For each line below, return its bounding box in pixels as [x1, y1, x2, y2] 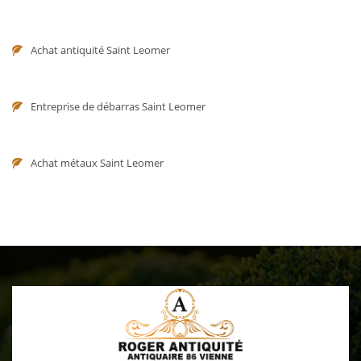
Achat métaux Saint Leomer [31, 156, 164, 170]
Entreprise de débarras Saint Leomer [31, 99, 205, 114]
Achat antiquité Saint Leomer [31, 43, 170, 57]
